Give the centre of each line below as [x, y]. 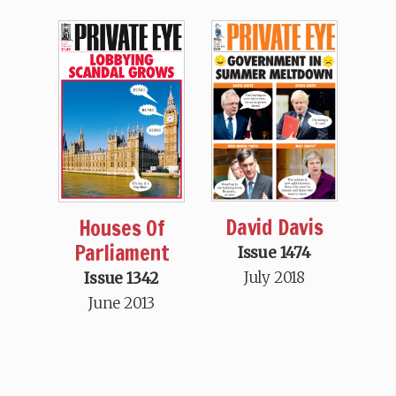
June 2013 [122, 303]
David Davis [274, 228]
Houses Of [122, 228]
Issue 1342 [122, 278]
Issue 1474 [274, 253]
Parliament [122, 252]
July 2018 [274, 278]
